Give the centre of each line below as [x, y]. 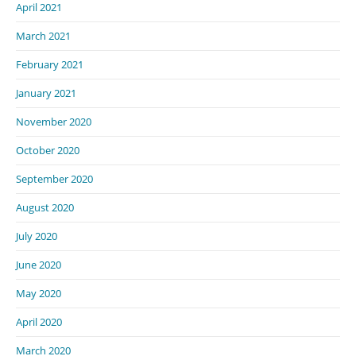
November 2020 [54, 121]
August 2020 [45, 207]
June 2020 [39, 264]
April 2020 [39, 321]
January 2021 [46, 93]
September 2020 [54, 178]
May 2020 [39, 293]
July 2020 [37, 236]
